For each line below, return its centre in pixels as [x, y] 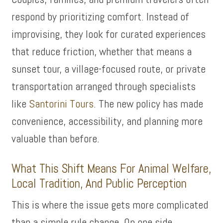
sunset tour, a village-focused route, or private [109, 69]
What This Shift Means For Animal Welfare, [111, 168]
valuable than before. [56, 138]
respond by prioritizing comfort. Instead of [101, 16]
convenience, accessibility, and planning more [107, 121]
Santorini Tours [61, 104]
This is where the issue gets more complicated [110, 205]
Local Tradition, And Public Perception [99, 183]
